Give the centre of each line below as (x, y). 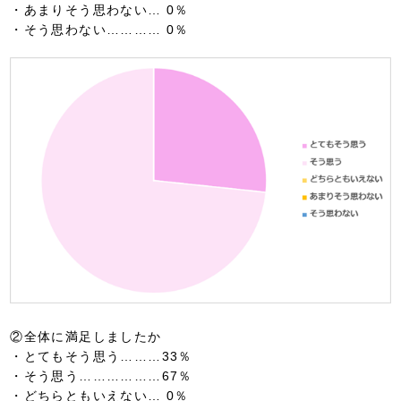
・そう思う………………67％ (101, 375)
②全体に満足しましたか (86, 336)
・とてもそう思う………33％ (101, 356)
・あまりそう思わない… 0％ (99, 10)
